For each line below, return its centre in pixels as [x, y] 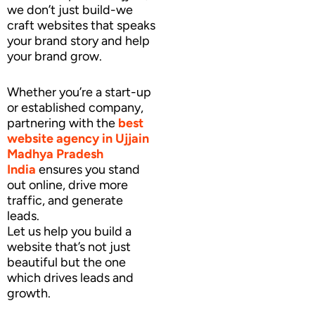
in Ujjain [124, 139]
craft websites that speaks [81, 26]
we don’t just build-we [70, 10]
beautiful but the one [66, 263]
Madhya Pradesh [55, 154]
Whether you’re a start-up [79, 92]
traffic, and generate [65, 201]
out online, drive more [67, 185]
